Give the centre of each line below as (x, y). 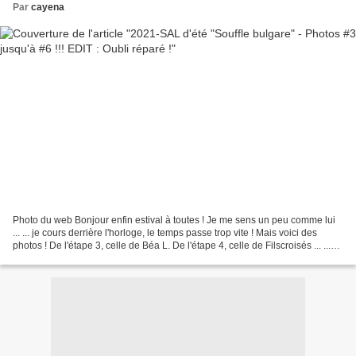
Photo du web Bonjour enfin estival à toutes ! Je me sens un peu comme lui (174, 220)
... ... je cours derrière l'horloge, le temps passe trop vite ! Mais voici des (165, 232)
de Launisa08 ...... (51, 258)
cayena (48, 8)
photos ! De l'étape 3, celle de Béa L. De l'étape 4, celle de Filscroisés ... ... (172, 245)
